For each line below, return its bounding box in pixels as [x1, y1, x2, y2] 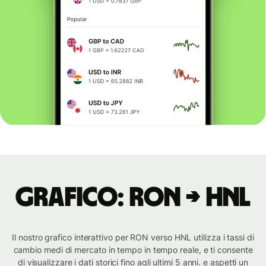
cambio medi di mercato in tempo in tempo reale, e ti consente [13, 245, 253, 255]
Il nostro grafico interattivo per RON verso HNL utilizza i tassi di [12, 232, 254, 243]
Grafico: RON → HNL [15, 184, 251, 212]
